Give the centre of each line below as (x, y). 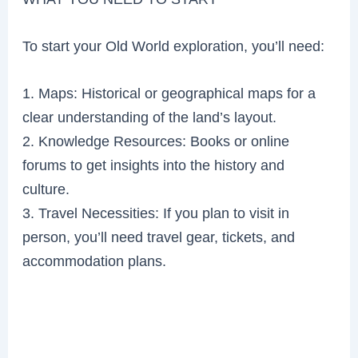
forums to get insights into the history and (154, 165)
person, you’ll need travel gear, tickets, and (159, 237)
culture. (46, 189)
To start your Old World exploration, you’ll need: (174, 46)
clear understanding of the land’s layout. (150, 117)
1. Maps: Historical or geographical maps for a (169, 93)
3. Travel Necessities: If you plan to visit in (156, 213)
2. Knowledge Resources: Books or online (156, 141)
